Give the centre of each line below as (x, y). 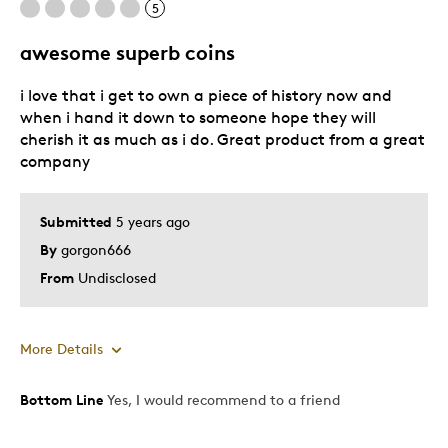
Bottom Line (61, 399)
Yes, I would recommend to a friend (221, 399)
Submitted (78, 221)
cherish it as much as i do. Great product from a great (222, 139)
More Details (61, 348)
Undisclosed (117, 277)
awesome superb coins (127, 52)
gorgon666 (96, 249)
